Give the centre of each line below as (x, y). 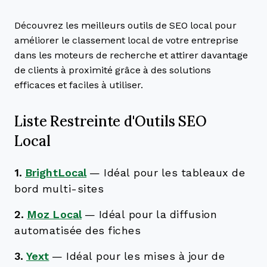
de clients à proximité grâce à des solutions (113, 70)
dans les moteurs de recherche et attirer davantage (131, 55)
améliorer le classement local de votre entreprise (126, 40)
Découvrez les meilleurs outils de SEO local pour (125, 25)
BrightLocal (56, 173)
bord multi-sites (59, 189)
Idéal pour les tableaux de (175, 173)
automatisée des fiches (77, 231)
